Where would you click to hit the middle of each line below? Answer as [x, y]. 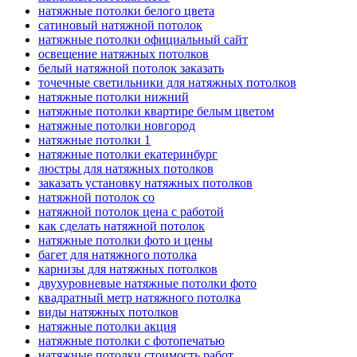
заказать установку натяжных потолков [145, 182]
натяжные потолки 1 [94, 139]
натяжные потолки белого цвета [126, 10]
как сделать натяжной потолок [122, 226]
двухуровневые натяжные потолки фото [147, 283]
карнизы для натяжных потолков [128, 269]
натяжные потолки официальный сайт [143, 39]
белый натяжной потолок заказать [131, 68]
